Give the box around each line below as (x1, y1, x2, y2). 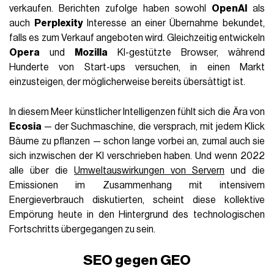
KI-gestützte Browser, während (108, 47, 265, 57)
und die (224, 165, 265, 176)
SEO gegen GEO (83, 253, 191, 267)
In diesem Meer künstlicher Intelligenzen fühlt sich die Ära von (9, 106, 265, 117)
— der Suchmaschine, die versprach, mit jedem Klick (42, 121, 265, 131)
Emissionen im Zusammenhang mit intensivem (9, 180, 265, 190)
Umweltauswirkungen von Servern (74, 165, 224, 176)
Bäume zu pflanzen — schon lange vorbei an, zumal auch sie (9, 136, 265, 146)
